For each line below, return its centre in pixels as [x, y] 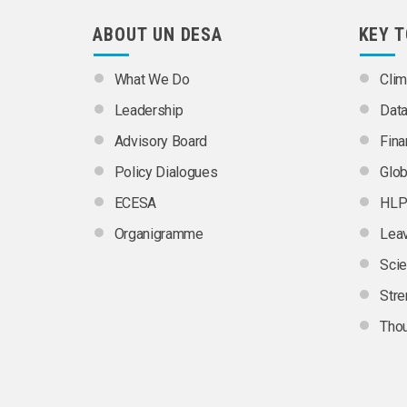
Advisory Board [160, 142]
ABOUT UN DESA [158, 35]
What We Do [152, 80]
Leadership [149, 111]
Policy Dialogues [166, 173]
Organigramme [159, 234]
